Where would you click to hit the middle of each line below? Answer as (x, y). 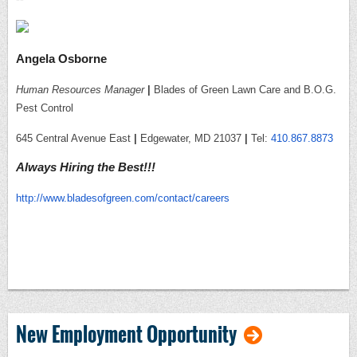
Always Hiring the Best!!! (86, 167)
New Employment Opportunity (126, 334)
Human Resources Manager (82, 89)
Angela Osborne (61, 58)
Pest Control (45, 108)
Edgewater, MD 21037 (191, 138)
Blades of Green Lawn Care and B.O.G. (245, 89)
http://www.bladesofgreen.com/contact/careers (123, 198)
